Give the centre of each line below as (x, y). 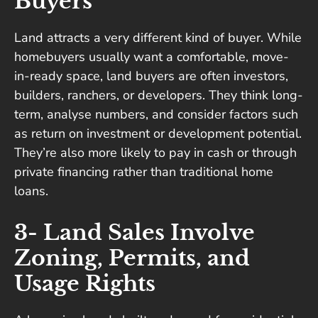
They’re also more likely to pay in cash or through (155, 153)
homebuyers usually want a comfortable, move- (152, 57)
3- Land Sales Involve (135, 233)
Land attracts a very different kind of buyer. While (158, 38)
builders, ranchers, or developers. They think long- (159, 95)
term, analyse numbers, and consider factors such (156, 115)
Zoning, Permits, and (132, 258)
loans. (31, 191)
